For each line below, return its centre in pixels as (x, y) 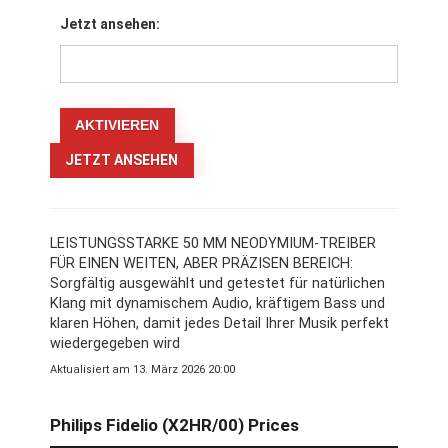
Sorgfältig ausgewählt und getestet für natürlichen (217, 284)
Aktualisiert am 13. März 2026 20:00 (142, 370)
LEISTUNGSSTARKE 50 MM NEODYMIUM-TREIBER (213, 244)
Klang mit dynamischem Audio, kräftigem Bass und (217, 304)
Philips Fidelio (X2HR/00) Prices (174, 425)
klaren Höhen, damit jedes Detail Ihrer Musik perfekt (219, 324)
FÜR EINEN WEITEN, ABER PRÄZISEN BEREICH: (201, 264)
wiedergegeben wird (115, 344)
